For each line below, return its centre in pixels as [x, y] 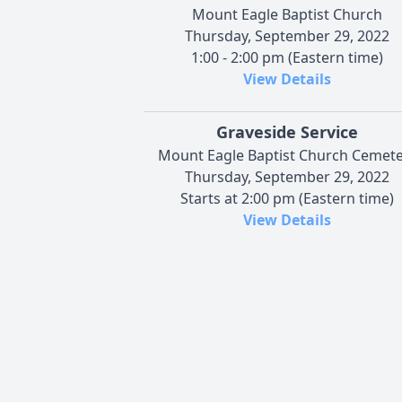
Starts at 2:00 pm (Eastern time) [287, 198]
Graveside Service [287, 131]
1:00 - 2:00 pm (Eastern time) [287, 57]
